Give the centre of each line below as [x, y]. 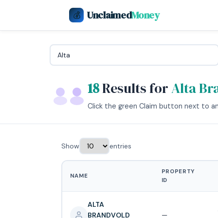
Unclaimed [109, 15]
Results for [135, 88]
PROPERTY [178, 171]
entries [120, 146]
